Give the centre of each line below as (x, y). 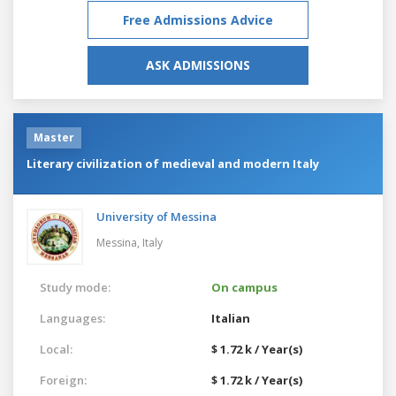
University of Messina (156, 216)
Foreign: (63, 380)
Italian (231, 318)
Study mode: (75, 287)
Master (54, 137)
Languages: (72, 318)
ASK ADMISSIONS (198, 65)
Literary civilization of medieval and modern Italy (173, 163)
